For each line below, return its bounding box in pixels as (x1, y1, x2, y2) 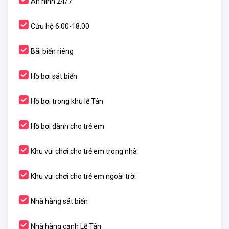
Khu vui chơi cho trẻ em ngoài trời (31, 172, 136, 181)
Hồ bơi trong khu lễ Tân (31, 97, 103, 106)
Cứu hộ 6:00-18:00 (31, 22, 89, 31)
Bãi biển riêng (31, 47, 74, 56)
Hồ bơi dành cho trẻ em (31, 122, 104, 131)
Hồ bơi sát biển (31, 72, 77, 81)
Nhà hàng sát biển (31, 197, 88, 206)
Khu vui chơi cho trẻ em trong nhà (31, 147, 137, 156)
